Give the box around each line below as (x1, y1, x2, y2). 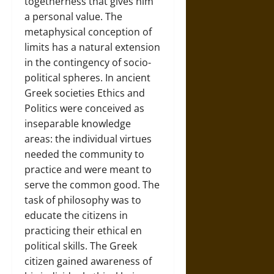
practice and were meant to (24, 162, 152, 176)
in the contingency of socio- (24, 55, 151, 69)
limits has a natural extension (24, 40, 160, 54)
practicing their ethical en (24, 223, 142, 237)
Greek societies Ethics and (24, 86, 145, 100)
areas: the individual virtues (24, 131, 152, 146)
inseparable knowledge (24, 116, 131, 130)
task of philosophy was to (24, 193, 141, 207)
